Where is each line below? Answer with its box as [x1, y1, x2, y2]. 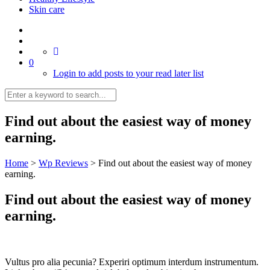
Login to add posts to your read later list [53, 68, 204, 78]
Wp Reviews [39, 157, 88, 168]
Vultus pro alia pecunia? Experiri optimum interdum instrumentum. [5, 256, 259, 267]
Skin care [29, 4, 64, 14]
